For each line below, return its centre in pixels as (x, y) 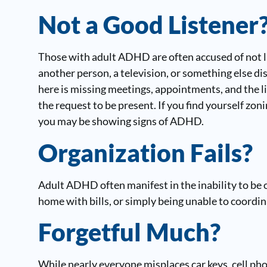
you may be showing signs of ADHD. (121, 121)
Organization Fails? (145, 152)
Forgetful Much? (129, 232)
